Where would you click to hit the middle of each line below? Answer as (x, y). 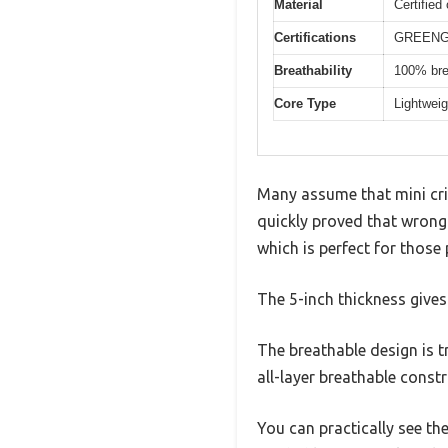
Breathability (313, 70)
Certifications (315, 37)
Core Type (305, 103)
